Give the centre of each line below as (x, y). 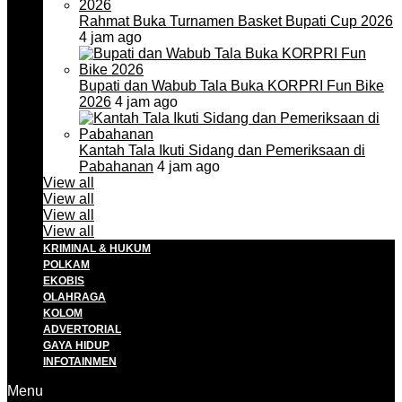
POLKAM (66, 265)
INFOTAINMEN (80, 362)
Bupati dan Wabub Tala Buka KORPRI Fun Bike (232, 86)
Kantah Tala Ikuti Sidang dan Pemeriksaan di (222, 150)
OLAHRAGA (74, 297)
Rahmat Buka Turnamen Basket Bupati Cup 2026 (236, 21)
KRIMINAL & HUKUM (97, 249)
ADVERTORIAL (82, 329)
